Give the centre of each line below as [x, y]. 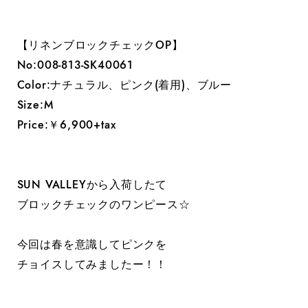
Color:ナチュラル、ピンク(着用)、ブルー [124, 85]
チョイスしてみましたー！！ [92, 264]
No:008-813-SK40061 [75, 65]
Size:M [35, 104]
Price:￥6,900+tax [66, 124]
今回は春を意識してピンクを [92, 244]
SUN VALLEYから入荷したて [92, 184]
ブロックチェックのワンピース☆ [103, 204]
